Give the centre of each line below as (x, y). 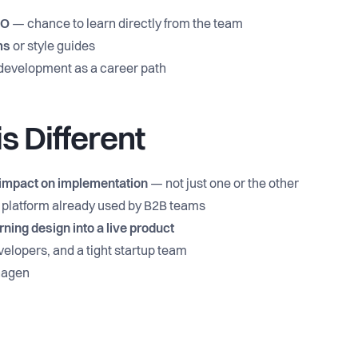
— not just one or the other (223, 185)
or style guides (53, 47)
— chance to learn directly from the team (126, 25)
